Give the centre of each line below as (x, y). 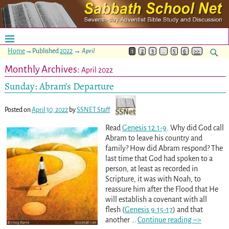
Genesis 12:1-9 (144, 128)
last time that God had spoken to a (159, 158)
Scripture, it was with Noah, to (153, 179)
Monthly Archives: (43, 69)
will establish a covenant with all (156, 199)
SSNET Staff (93, 110)
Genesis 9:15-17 (148, 209)
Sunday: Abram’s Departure (59, 86)
